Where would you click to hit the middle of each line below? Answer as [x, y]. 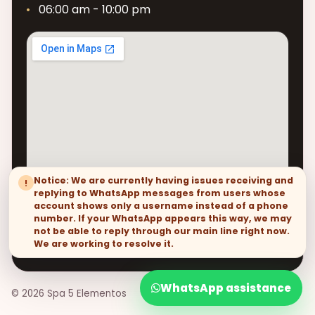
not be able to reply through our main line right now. [162, 231]
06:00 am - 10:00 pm [95, 10]
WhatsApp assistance [226, 288]
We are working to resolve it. [104, 244]
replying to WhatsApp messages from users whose [160, 193]
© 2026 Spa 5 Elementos [69, 294]
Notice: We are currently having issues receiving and [163, 180]
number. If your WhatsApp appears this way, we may [163, 218]
